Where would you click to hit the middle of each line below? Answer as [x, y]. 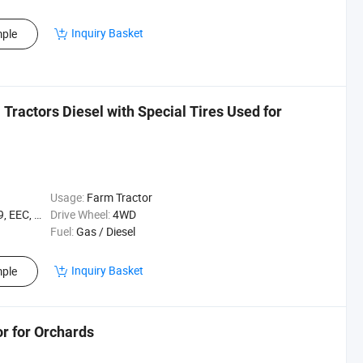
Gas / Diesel [105, 231]
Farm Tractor [119, 197]
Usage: [67, 197]
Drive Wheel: [80, 214]
